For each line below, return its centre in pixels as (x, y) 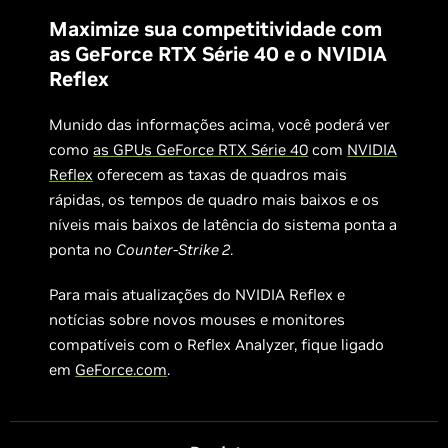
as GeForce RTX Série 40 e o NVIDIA (218, 54)
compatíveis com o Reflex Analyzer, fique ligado (217, 345)
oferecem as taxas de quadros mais (220, 175)
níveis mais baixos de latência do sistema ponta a (223, 225)
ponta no (83, 250)
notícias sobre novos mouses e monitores (197, 320)
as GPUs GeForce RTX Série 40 (201, 150)
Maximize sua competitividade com (216, 29)
